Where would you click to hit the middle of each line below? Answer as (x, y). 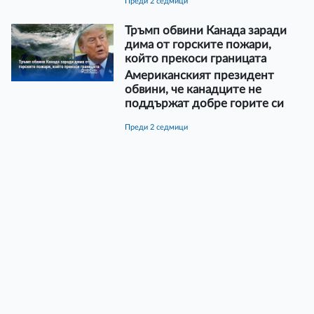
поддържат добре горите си (204, 103)
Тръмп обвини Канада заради (205, 30)
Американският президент (199, 75)
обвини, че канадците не (193, 89)
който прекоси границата (195, 58)
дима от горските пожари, (198, 44)
